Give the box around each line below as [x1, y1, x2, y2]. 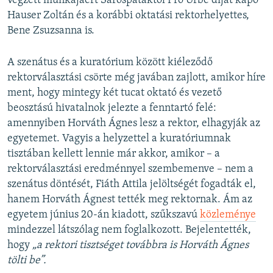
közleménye [200, 208, 256, 221]
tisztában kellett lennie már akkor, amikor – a [7, 147, 220, 160]
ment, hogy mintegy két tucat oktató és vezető [7, 87, 222, 99]
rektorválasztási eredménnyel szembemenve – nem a [7, 163, 253, 175]
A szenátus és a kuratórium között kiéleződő [7, 56, 213, 68]
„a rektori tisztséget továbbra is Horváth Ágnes [32, 239, 249, 251]
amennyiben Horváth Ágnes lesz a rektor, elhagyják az [7, 117, 260, 129]
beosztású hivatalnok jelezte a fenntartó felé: [7, 102, 216, 114]
